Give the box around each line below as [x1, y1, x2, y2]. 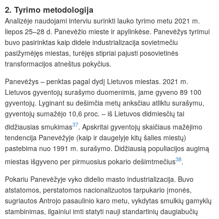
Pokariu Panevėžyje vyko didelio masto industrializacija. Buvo [5, 174, 194, 184]
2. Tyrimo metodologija [5, 4, 93, 16]
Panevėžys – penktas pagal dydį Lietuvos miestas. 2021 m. [5, 76, 188, 87]
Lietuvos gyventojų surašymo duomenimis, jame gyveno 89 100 [5, 87, 201, 97]
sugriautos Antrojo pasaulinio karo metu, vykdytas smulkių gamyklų [5, 195, 212, 205]
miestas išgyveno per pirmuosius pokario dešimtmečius [5, 156, 175, 166]
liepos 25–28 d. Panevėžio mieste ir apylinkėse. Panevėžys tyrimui [5, 26, 210, 37]
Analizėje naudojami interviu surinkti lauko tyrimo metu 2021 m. [5, 16, 200, 26]
